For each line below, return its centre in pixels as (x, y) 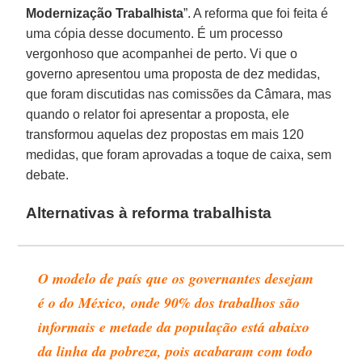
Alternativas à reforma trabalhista (149, 213)
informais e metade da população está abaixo (174, 326)
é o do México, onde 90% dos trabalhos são (169, 302)
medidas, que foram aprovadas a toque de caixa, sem (179, 154)
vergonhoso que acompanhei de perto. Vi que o (162, 53)
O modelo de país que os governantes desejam (176, 278)
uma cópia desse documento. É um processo (155, 33)
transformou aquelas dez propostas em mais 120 (165, 134)
